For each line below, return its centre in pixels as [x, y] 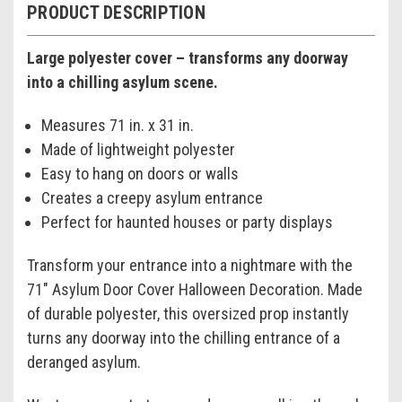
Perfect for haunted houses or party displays [188, 223]
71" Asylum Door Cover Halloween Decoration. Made [195, 290]
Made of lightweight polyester [139, 150]
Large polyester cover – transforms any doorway [188, 58]
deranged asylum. [84, 363]
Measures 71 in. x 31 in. [118, 126]
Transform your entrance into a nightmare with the [190, 266]
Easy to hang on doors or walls [140, 174]
